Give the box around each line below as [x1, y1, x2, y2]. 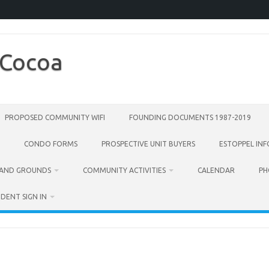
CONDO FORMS [24, 140, 77, 148]
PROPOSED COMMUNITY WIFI [5, 113, 105, 121]
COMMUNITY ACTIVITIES [83, 166, 166, 174]
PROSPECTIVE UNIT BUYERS [101, 140, 195, 148]
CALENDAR [198, 166, 235, 174]
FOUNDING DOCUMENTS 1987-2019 [129, 113, 251, 121]
